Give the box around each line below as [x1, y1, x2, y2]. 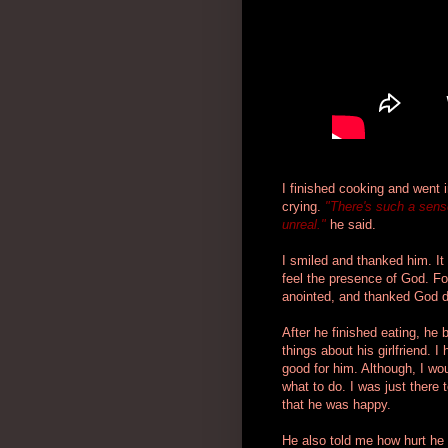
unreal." [282, 216, 326, 232]
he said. [330, 216, 376, 232]
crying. [282, 198, 325, 214]
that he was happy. [282, 396, 391, 412]
